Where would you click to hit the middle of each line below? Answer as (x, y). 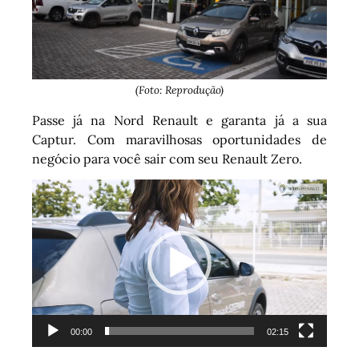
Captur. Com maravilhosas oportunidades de (179, 139)
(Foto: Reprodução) (179, 91)
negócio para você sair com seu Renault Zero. (167, 158)
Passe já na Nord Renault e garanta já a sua (179, 120)
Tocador (203, 189)
